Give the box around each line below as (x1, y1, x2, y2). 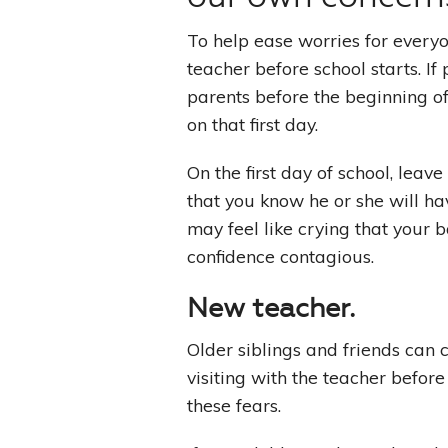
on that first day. (187, 113, 318, 136)
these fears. (187, 394, 281, 417)
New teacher (187, 292, 349, 325)
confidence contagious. (187, 245, 374, 268)
